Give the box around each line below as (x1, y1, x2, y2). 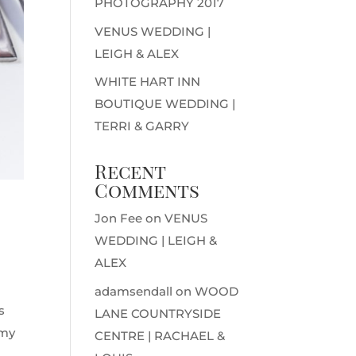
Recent (95, 158, 166, 184)
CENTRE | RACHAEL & (95, 327, 226, 343)
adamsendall (95, 283, 173, 299)
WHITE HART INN (95, 74, 201, 89)
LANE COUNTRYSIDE (95, 305, 222, 321)
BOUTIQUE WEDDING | (95, 96, 236, 111)
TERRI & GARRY (95, 118, 190, 133)
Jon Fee (95, 211, 143, 226)
